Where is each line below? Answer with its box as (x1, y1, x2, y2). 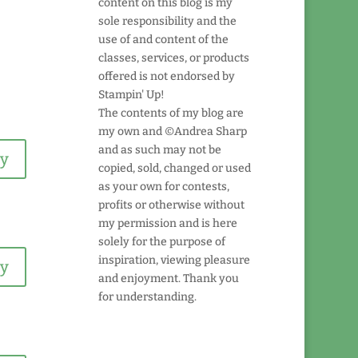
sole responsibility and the (98, 14, 237, 29)
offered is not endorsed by (98, 70, 236, 84)
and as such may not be (98, 143, 222, 157)
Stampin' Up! (98, 88, 165, 102)
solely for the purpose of (98, 235, 226, 249)
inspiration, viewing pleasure (98, 253, 251, 268)
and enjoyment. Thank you (98, 272, 240, 286)
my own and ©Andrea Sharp (98, 125, 248, 139)
